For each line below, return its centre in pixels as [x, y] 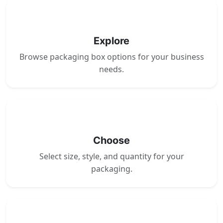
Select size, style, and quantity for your [111, 157]
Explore [111, 41]
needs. [111, 69]
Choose [111, 141]
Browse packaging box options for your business [111, 57]
